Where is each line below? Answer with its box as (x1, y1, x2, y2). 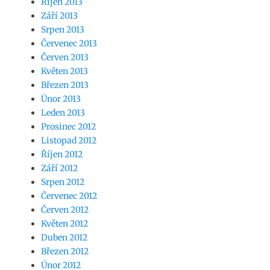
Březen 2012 (41, 245, 89, 257)
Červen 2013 (41, 51, 89, 63)
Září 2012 (41, 162, 78, 174)
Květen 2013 (41, 65, 88, 77)
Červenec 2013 (41, 37, 97, 49)
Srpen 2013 (41, 24, 84, 35)
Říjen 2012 (41, 148, 83, 160)
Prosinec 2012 (41, 121, 96, 132)
